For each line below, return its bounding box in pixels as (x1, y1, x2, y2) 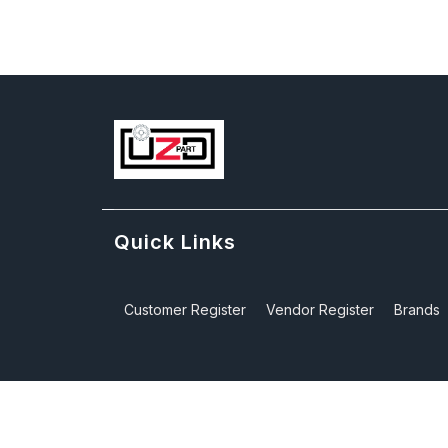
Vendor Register (266, 300, 374, 318)
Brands (394, 300, 440, 318)
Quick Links (114, 229, 236, 254)
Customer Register (124, 300, 246, 318)
